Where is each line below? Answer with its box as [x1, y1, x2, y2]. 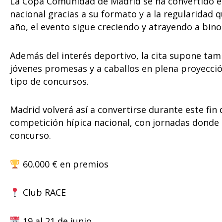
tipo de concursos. [10, 75, 89, 87]
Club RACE [20, 186, 66, 199]
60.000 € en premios [20, 158, 109, 170]
